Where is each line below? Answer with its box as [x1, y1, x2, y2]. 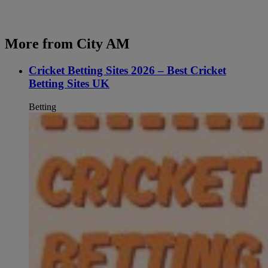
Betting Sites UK [29, 77, 109, 90]
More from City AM [5, 36, 130, 52]
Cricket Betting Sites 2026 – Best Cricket [29, 63, 226, 77]
